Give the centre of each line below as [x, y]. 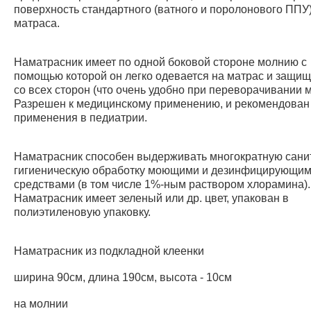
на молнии [41, 304]
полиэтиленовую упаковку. [82, 212]
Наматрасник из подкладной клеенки [109, 251]
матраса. [37, 23]
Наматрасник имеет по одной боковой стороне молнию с [160, 62]
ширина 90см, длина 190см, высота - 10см [123, 277]
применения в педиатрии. [81, 118]
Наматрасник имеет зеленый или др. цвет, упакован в [151, 198]
